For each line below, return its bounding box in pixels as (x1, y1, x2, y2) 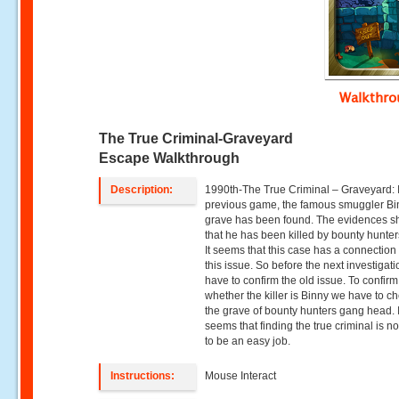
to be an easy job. (205, 335, 291, 347)
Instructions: (110, 370, 175, 382)
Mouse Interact (205, 370, 277, 382)
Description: (110, 183, 174, 196)
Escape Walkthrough (99, 151, 240, 166)
